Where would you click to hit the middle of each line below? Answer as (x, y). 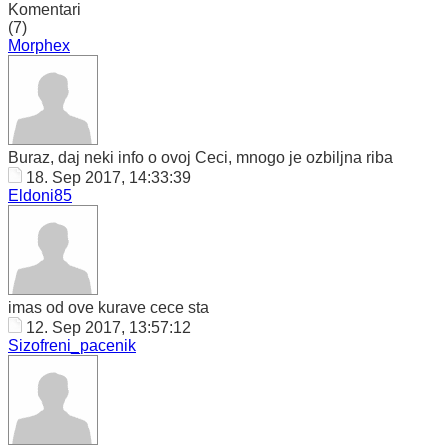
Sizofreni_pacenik (72, 345)
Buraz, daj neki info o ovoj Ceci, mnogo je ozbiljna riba (200, 157)
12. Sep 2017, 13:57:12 (110, 327)
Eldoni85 (40, 195)
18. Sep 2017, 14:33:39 (110, 177)
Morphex (39, 45)
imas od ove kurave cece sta (108, 307)
